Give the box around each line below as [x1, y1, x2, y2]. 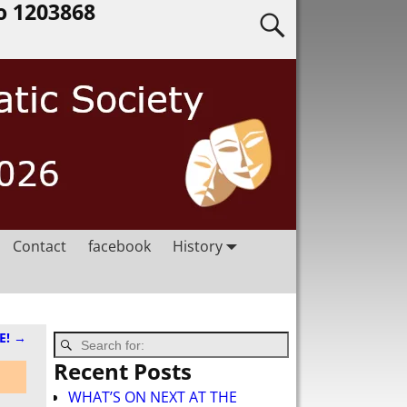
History [173, 235, 223, 256]
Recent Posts [54, 356, 192, 387]
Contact [13, 235, 66, 256]
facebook [88, 235, 151, 256]
